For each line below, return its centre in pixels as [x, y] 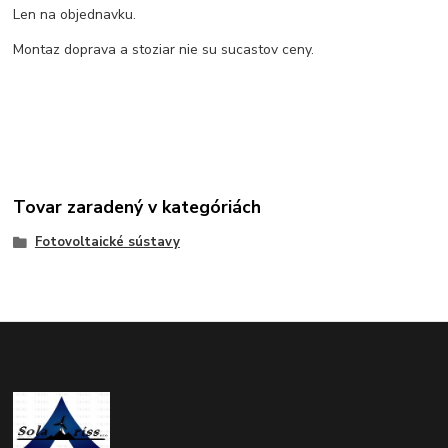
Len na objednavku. [75, 15]
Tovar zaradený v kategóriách [137, 206]
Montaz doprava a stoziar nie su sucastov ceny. [164, 50]
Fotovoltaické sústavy [107, 241]
